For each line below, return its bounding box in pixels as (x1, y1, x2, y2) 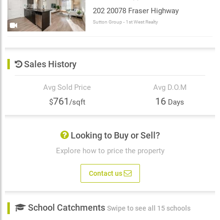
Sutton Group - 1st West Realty (93, 19, 159, 25)
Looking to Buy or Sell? (68, 130, 160, 141)
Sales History (24, 59, 77, 70)
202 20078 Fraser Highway (93, 6, 179, 15)
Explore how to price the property (55, 146, 165, 156)
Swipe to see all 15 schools (107, 204, 191, 213)
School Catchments (26, 202, 107, 213)
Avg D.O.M (153, 83, 187, 92)
